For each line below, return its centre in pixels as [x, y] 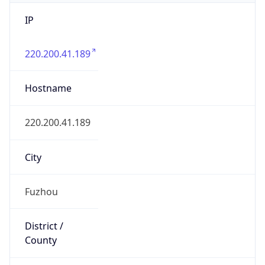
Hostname [48, 88]
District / [44, 226]
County [41, 240]
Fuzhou [41, 191]
